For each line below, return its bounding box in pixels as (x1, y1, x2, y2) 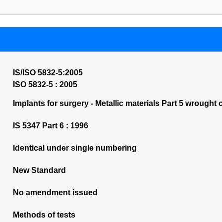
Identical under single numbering (12, 144, 137, 152)
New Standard (12, 166, 66, 174)
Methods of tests (12, 211, 75, 219)
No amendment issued (12, 188, 98, 197)
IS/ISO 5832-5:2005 (12, 68, 83, 77)
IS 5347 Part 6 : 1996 (12, 121, 88, 130)
